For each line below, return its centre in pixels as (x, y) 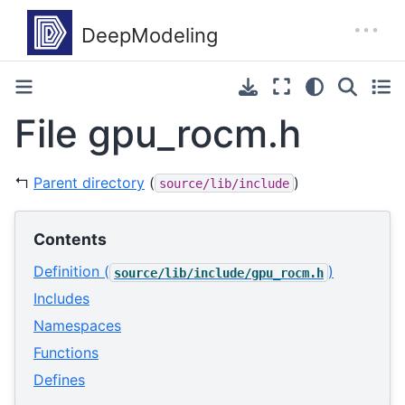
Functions (66, 353)
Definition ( (71, 272)
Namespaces (77, 326)
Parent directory (89, 182)
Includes (61, 299)
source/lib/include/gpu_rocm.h (219, 273)
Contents (70, 240)
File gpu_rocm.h (158, 133)
